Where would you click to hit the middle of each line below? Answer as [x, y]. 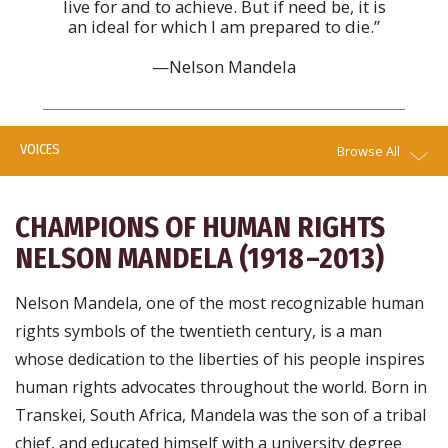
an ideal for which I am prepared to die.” [224, 26]
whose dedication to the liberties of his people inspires [220, 359]
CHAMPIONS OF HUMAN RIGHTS [200, 227]
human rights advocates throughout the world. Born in [221, 387]
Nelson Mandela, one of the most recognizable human [219, 303]
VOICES [40, 150]
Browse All [368, 150]
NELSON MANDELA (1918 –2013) [199, 258]
